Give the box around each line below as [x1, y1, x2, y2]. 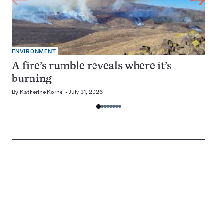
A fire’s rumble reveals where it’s [12, 62, 171, 72]
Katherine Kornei [20, 88, 64, 95]
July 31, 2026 [69, 88, 103, 95]
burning [12, 74, 51, 84]
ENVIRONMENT [12, 48, 56, 55]
